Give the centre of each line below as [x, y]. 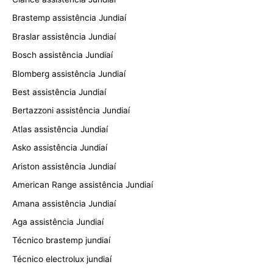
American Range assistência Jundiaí [83, 185]
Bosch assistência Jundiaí [62, 55]
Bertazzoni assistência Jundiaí [71, 111]
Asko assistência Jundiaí [60, 148]
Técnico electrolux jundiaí [62, 259]
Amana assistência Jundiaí [64, 203]
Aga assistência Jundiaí [58, 222]
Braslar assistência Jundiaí [64, 36]
